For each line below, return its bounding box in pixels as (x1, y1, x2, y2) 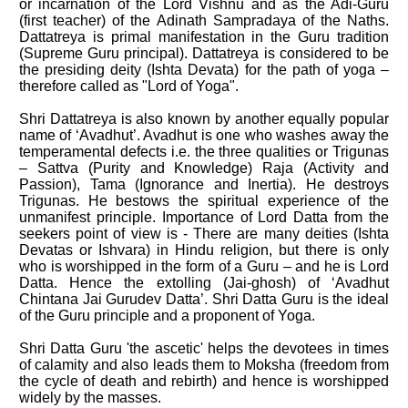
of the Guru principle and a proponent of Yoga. (19, 308, 315, 323)
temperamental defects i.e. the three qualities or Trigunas (19, 144, 389, 159)
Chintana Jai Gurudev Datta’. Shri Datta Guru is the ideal (19, 291, 389, 307)
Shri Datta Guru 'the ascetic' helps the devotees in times (19, 341, 389, 356)
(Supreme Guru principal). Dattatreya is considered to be (19, 46, 389, 61)
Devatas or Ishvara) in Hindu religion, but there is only (19, 242, 389, 258)
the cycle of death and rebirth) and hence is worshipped (19, 373, 389, 389)
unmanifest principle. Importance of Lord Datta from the (19, 209, 389, 225)
